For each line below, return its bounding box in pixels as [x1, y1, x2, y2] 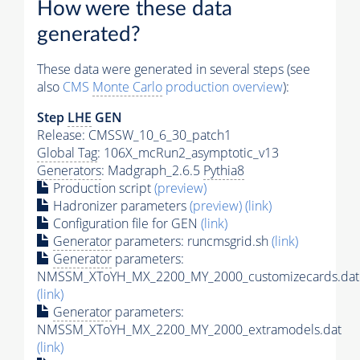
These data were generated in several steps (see [37, 59, 310, 78]
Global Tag [37, 143, 97, 162]
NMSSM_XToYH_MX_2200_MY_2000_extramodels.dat [37, 320, 342, 338]
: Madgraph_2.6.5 [101, 161, 203, 179]
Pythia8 [203, 161, 244, 179]
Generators [37, 161, 101, 179]
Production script [50, 178, 154, 197]
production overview [162, 77, 283, 96]
